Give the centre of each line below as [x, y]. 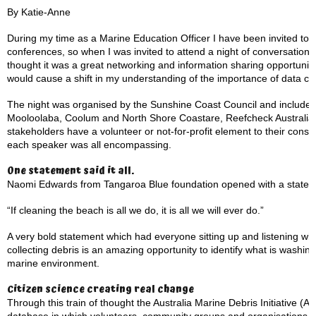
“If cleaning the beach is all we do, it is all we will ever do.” [135, 210]
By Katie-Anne [39, 12]
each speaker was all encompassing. [89, 145]
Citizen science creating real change [101, 289]
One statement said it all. [71, 171]
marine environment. [53, 263]
